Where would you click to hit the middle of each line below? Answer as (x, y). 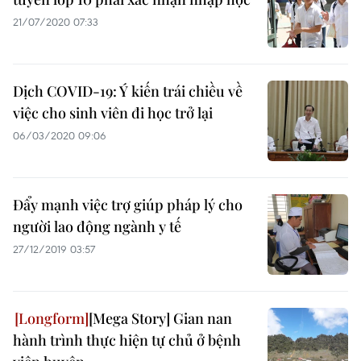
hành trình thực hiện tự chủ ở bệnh (127, 340)
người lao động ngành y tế (97, 226)
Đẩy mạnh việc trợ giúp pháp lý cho (128, 205)
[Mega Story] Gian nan (160, 318)
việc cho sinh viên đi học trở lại (113, 113)
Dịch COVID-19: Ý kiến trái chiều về (128, 91)
